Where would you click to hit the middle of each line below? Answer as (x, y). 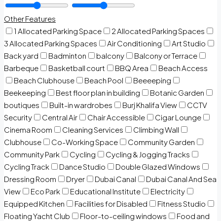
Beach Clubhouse (44, 80)
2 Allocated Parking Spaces (158, 31)
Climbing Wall (156, 130)
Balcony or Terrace (166, 56)
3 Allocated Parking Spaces (51, 43)
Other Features (30, 19)
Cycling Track (27, 167)
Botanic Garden (177, 93)
